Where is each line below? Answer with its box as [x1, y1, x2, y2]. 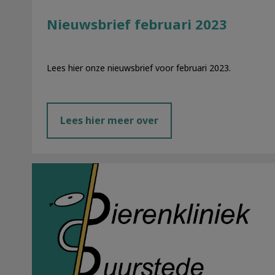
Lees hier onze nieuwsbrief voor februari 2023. [47, 61, 231, 74]
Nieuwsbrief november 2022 [32, 162, 164, 176]
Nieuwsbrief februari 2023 [47, 15, 227, 34]
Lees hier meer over [60, 114, 158, 128]
